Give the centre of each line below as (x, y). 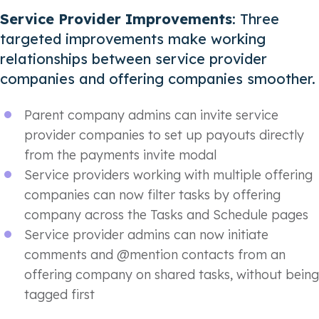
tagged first (59, 294)
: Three (256, 19)
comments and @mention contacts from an (155, 254)
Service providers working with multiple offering (168, 174)
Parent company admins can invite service (151, 115)
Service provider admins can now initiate (146, 234)
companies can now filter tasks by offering (152, 194)
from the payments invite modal (120, 155)
